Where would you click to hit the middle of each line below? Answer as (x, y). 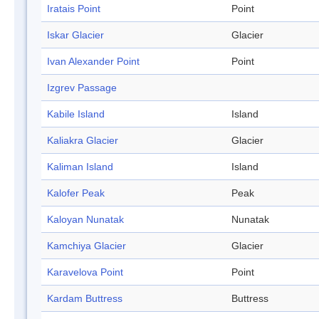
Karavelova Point (85, 272)
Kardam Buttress (85, 299)
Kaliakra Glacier (83, 141)
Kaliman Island (80, 167)
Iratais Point (74, 9)
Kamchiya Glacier (87, 246)
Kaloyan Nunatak (85, 220)
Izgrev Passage (82, 88)
